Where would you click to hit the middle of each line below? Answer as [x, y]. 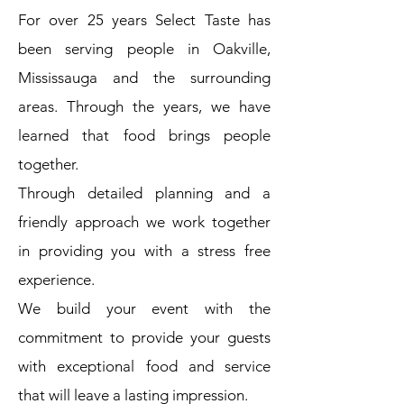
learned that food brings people [144, 135]
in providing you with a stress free [144, 251]
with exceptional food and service [144, 366]
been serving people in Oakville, [144, 49]
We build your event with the [144, 308]
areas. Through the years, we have [144, 106]
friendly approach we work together [144, 222]
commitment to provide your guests [144, 337]
